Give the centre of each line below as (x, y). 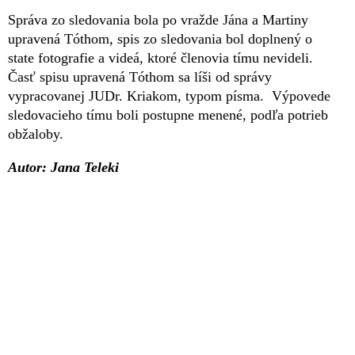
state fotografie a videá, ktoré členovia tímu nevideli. (160, 57)
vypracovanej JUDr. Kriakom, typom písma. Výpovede (169, 95)
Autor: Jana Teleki (63, 167)
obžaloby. (36, 134)
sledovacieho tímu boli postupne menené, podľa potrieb (168, 115)
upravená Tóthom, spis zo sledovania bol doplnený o (160, 38)
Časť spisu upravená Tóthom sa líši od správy (140, 76)
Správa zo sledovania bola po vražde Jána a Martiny (158, 19)
